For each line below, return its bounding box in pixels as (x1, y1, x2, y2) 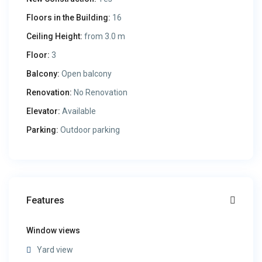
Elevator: (26, 106, 61, 116)
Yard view (37, 245, 74, 255)
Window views (26, 226, 81, 236)
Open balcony (60, 69, 112, 79)
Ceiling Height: (26, 32, 83, 42)
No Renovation (72, 88, 128, 98)
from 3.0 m (82, 32, 126, 42)
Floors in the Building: (26, 13, 111, 23)
